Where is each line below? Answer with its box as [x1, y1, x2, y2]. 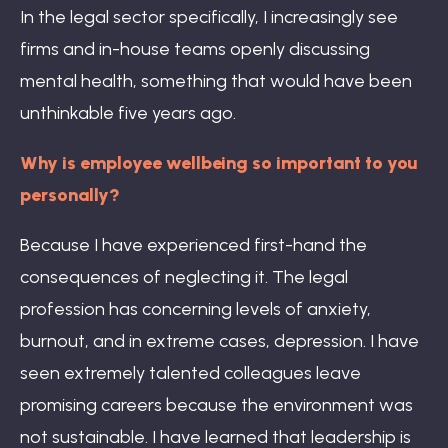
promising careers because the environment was [20, 393, 413, 416]
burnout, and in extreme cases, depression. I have [20, 329, 419, 352]
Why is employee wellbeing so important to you [20, 151, 417, 174]
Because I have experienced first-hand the [20, 233, 367, 256]
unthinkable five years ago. [20, 101, 236, 124]
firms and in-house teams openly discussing [20, 37, 370, 60]
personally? [20, 183, 124, 206]
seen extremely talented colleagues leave [20, 361, 361, 384]
